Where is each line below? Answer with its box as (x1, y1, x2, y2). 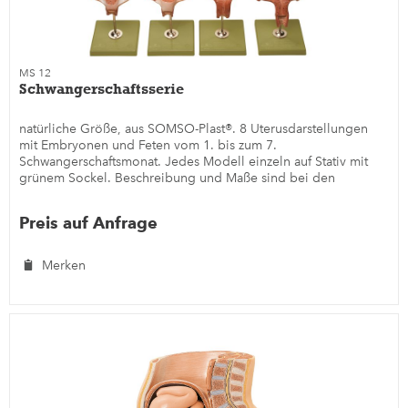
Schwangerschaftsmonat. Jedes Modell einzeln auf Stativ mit (19, 153, 369, 169)
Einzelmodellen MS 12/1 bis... (19, 186, 195, 202)
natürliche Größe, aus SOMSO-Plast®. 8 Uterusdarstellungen (19, 120, 369, 137)
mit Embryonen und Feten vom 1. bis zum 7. (19, 137, 278, 153)
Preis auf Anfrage (19, 212, 158, 232)
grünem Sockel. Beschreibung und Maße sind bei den (19, 169, 336, 186)
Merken (42, 257, 87, 273)
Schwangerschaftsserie (19, 79, 185, 97)
